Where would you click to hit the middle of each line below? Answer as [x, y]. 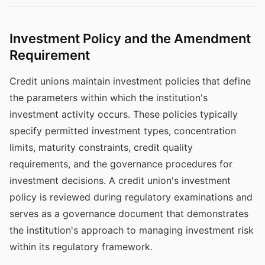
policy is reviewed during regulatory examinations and [131, 197]
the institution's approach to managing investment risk [132, 230]
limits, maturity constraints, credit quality [101, 147]
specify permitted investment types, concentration [123, 131]
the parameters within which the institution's [109, 98]
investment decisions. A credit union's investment [120, 180]
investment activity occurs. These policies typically [124, 114]
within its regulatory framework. [81, 247]
